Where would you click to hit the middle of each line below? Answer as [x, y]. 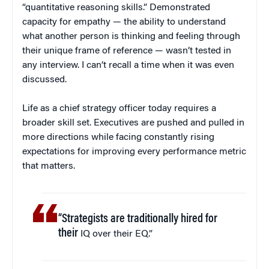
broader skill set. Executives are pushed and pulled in [133, 123]
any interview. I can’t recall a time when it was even [128, 66]
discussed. [44, 80]
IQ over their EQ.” [116, 234]
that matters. [49, 167]
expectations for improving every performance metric [134, 152]
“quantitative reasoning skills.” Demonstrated [116, 8]
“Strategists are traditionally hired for [138, 219]
